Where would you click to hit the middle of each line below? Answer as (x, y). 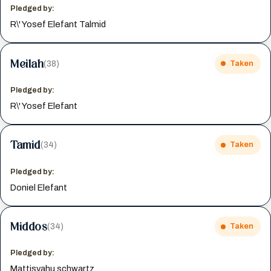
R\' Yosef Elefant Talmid (58, 24)
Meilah (27, 63)
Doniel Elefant (39, 187)
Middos (29, 227)
